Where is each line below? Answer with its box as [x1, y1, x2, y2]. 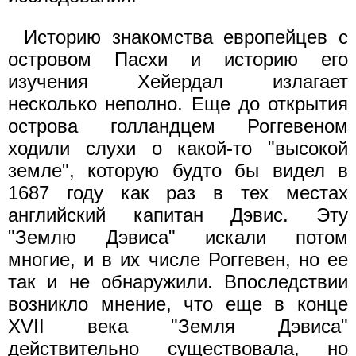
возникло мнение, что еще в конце [8, 292, 348, 315]
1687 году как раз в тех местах [8, 181, 348, 203]
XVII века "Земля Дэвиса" [8, 315, 348, 337]
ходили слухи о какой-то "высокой [8, 137, 348, 159]
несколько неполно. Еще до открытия [8, 92, 348, 114]
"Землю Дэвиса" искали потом [8, 226, 348, 248]
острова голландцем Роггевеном [8, 114, 348, 137]
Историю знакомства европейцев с [24, 25, 348, 48]
